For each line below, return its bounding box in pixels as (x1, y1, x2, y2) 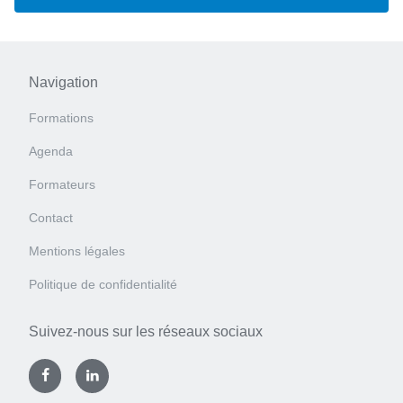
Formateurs (29, 177, 95, 193)
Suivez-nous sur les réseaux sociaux (29, 324, 263, 340)
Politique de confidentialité (29, 277, 177, 292)
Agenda (29, 144, 73, 159)
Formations (29, 111, 94, 126)
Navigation (29, 74, 98, 90)
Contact (29, 210, 73, 226)
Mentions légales (29, 244, 125, 259)
